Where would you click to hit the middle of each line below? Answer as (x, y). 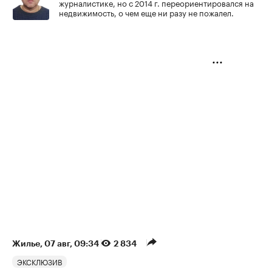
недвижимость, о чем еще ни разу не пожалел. (146, 12)
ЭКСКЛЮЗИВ (39, 262)
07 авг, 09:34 (73, 244)
